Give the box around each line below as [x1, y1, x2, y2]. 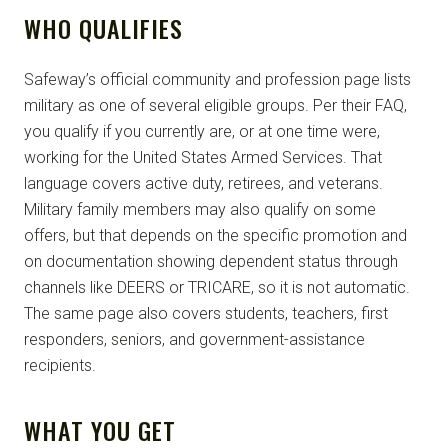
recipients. [24, 355, 96, 375]
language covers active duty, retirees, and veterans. [24, 173, 383, 193]
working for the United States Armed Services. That [24, 147, 382, 167]
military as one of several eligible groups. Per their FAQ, [24, 95, 407, 115]
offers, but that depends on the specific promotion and [24, 225, 407, 245]
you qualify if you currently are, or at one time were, [24, 121, 380, 141]
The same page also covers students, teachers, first [24, 303, 388, 323]
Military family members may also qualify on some [24, 199, 376, 219]
